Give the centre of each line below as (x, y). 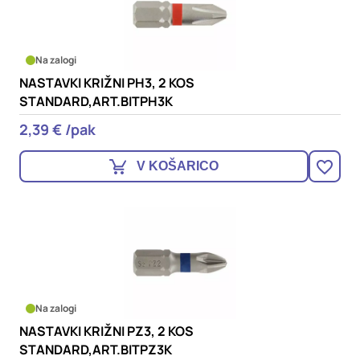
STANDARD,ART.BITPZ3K (96, 350)
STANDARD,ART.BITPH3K (96, 101)
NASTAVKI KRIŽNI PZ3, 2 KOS (106, 331)
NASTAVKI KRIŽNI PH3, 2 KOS (107, 83)
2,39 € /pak (57, 129)
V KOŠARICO (178, 166)
